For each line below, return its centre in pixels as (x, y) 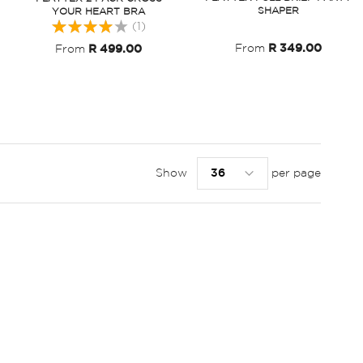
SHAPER (279, 11)
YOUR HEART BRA (99, 12)
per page (296, 174)
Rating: (70, 23)
